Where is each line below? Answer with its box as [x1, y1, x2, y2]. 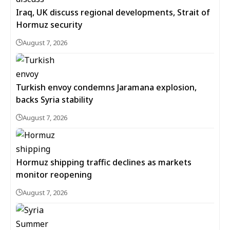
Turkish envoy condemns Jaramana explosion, [16, 82, 197, 93]
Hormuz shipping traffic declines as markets [16, 157, 191, 168]
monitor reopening [16, 169, 94, 180]
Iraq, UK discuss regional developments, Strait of [16, 7, 210, 18]
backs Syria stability [16, 94, 93, 105]
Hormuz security [16, 19, 82, 30]
